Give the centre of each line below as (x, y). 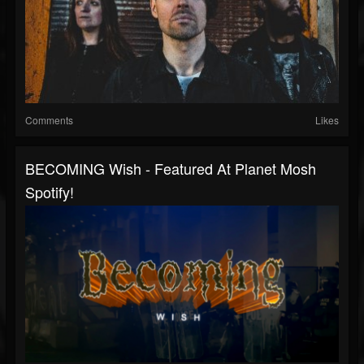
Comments (49, 120)
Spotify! (50, 192)
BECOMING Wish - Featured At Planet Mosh (171, 168)
